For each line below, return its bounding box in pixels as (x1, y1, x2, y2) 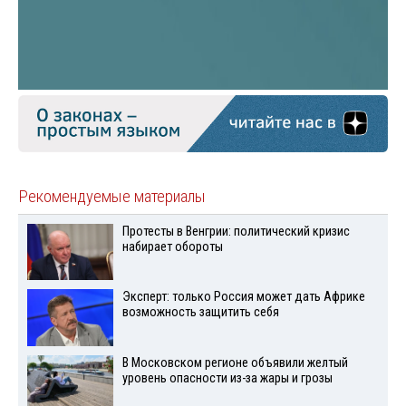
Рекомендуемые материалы (18, 186, 206, 207)
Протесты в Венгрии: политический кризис (121, 223, 350, 239)
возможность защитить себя (121, 304, 279, 321)
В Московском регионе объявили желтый (121, 355, 348, 372)
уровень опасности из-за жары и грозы (121, 371, 333, 387)
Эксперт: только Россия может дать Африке (121, 289, 365, 305)
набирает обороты (121, 238, 223, 255)
